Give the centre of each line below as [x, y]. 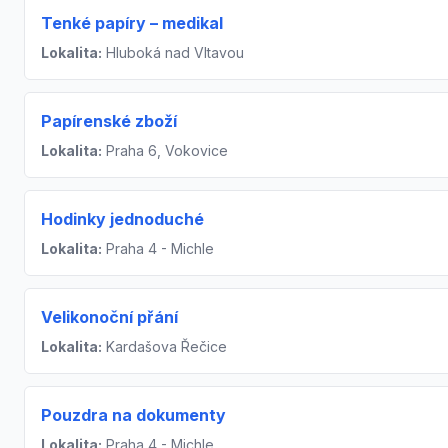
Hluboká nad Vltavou [173, 53]
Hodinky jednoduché [122, 219]
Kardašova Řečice [164, 347]
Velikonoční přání [109, 317]
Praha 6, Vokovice [165, 151]
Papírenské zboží [109, 121]
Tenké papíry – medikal [132, 23]
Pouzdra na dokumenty [133, 415]
